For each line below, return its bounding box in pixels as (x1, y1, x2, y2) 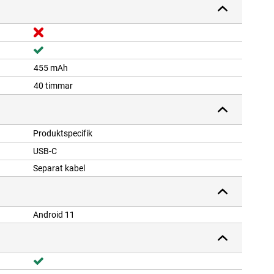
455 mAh (34, 63, 68, 73)
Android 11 (33, 210, 75, 220)
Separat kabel (33, 163, 85, 174)
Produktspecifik (33, 128, 92, 139)
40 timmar (34, 81, 73, 91)
